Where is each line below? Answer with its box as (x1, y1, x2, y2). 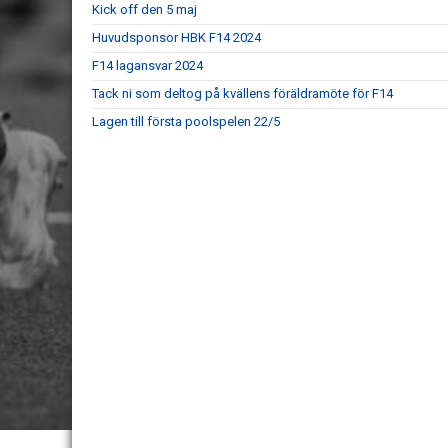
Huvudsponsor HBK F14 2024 (92, 30, 261, 45)
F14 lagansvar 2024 (92, 58, 203, 73)
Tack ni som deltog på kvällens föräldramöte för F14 (92, 86, 393, 101)
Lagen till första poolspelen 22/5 (92, 114, 280, 129)
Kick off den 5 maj (92, 2, 197, 17)
